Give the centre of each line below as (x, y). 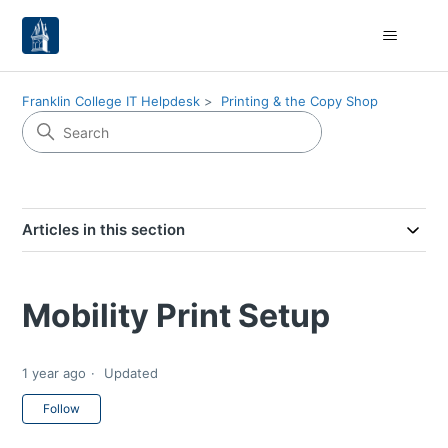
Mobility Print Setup (176, 315)
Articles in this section (104, 229)
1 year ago (54, 373)
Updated (131, 373)
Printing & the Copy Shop (300, 101)
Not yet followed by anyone (198, 405)
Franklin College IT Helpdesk (111, 101)
